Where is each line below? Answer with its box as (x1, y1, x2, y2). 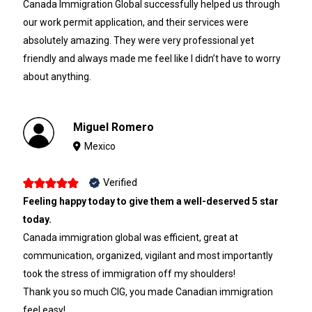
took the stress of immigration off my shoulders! (22, 268, 235, 280)
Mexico (84, 140, 116, 152)
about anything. (22, 70, 91, 82)
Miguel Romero (73, 120, 155, 134)
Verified (102, 176, 137, 189)
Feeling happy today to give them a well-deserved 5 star (22, 196, 279, 208)
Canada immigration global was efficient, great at (22, 232, 238, 244)
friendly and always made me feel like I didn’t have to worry (22, 52, 281, 64)
